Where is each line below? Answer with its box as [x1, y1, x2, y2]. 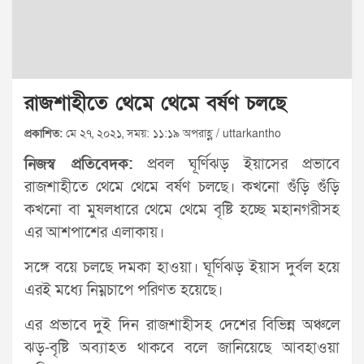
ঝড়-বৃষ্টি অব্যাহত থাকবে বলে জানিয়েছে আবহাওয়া [24, 337, 340, 358]
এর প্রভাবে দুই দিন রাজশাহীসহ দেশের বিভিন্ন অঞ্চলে [24, 314, 340, 336]
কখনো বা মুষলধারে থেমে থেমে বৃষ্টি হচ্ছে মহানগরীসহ [24, 199, 340, 220]
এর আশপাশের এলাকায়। [24, 222, 164, 243]
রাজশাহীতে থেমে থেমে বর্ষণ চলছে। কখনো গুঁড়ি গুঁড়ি [24, 176, 340, 197]
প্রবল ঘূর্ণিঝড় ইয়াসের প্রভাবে [132, 154, 340, 175]
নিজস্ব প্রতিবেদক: [24, 154, 132, 175]
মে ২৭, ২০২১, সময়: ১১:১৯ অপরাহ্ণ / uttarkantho [63, 125, 281, 141]
